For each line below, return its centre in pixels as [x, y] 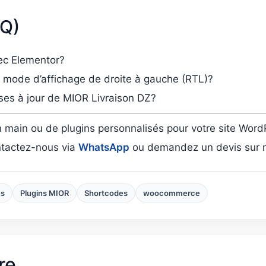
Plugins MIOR [45, 193]
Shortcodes [106, 193]
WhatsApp [104, 148]
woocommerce [172, 193]
